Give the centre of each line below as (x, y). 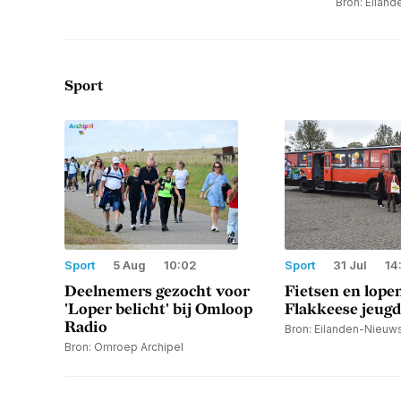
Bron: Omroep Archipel (124, 346)
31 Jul (350, 264)
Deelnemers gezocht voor (157, 291)
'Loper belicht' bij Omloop (158, 309)
